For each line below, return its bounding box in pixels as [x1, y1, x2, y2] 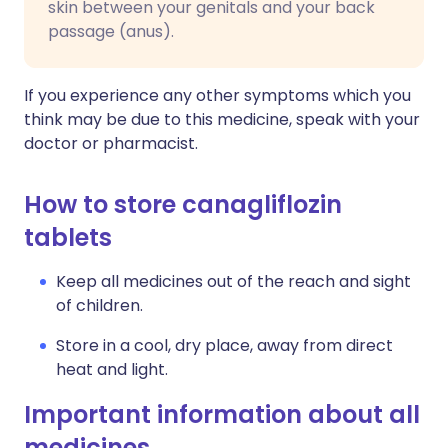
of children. [56, 294, 143, 317]
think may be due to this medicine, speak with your [24, 108, 420, 131]
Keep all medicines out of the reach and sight [56, 270, 411, 293]
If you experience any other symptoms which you [24, 84, 411, 107]
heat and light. [56, 358, 168, 381]
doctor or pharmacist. [24, 132, 198, 155]
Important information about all [24, 398, 420, 431]
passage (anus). [48, 20, 174, 43]
